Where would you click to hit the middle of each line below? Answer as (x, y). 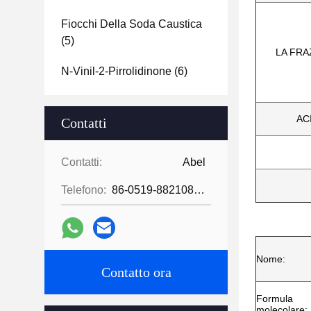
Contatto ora (136, 272)
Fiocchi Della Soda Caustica (132, 24)
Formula (275, 299)
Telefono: (84, 190)
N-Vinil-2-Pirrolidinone (116, 71)
